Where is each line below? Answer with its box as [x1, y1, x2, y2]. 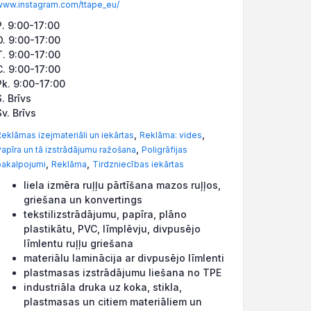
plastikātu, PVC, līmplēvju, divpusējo [24, 223, 201, 235]
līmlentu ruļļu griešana [24, 237, 133, 249]
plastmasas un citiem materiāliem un [24, 296, 202, 308]
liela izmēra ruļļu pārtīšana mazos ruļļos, [24, 179, 221, 191]
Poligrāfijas [142, 144, 187, 155]
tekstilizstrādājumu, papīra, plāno [24, 208, 187, 220]
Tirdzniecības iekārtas [92, 159, 184, 169]
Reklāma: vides [140, 130, 202, 140]
